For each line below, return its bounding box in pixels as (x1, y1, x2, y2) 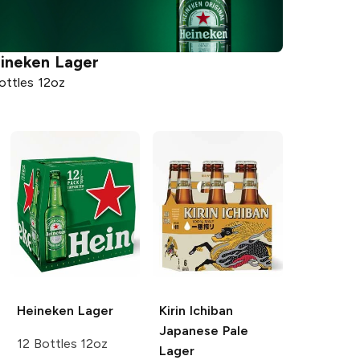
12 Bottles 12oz (16, 335, 108, 351)
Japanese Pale (159, 322, 249, 338)
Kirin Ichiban (159, 302, 234, 318)
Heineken (16, 302, 74, 318)
